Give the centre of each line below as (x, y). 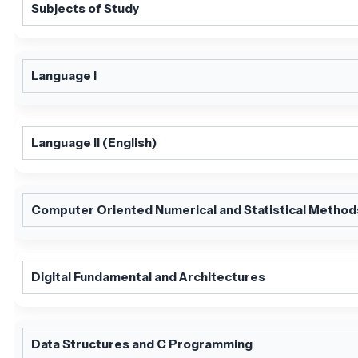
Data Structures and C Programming (142, 344)
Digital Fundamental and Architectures (148, 276)
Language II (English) (94, 142)
